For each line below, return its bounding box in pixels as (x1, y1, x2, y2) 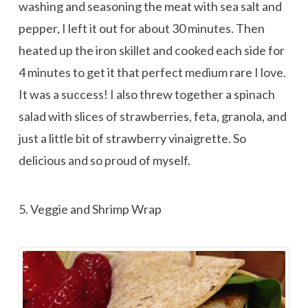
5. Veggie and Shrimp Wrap (18, 201, 162, 217)
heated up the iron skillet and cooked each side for (18, 43, 285, 58)
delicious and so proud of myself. (18, 153, 190, 168)
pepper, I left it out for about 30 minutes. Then (18, 21, 265, 36)
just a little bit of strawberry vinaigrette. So (18, 131, 246, 146)
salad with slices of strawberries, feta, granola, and (18, 109, 287, 124)
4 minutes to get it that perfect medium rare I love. (18, 65, 286, 80)
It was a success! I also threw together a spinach (18, 87, 275, 102)
